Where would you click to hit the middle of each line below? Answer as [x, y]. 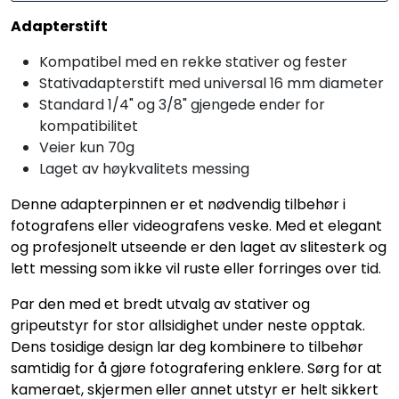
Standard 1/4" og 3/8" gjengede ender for [182, 104]
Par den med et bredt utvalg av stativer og [160, 304]
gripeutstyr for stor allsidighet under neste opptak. [188, 325]
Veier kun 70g [87, 147]
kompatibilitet [89, 126]
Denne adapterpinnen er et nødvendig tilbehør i [178, 204]
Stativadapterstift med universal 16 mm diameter [212, 83]
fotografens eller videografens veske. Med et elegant [196, 225]
